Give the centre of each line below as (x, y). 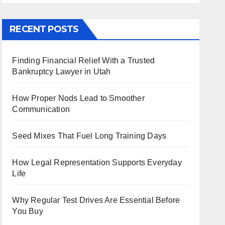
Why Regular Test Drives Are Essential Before (96, 200)
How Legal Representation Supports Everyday (97, 163)
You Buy (28, 211)
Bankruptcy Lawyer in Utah (62, 72)
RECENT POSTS (44, 29)
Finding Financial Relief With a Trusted (84, 61)
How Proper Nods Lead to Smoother (78, 98)
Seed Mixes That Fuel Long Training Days (89, 136)
